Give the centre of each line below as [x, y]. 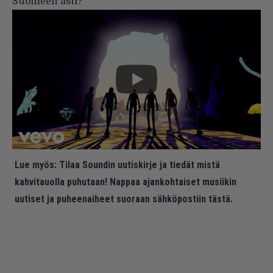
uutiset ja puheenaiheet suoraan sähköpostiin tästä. [124, 199]
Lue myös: [36, 165]
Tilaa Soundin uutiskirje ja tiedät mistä [140, 165]
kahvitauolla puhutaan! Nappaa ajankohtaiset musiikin [126, 182]
